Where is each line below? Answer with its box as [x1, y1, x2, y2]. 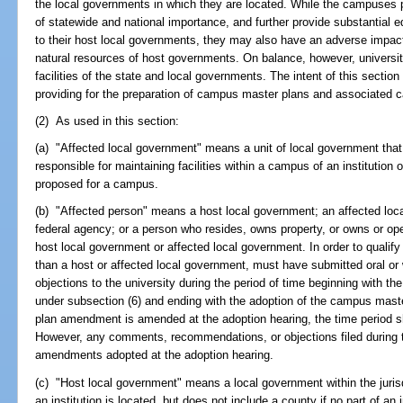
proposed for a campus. [35, 177, 159, 192]
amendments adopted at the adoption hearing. [35, 348, 274, 363]
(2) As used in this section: [35, 114, 180, 128]
